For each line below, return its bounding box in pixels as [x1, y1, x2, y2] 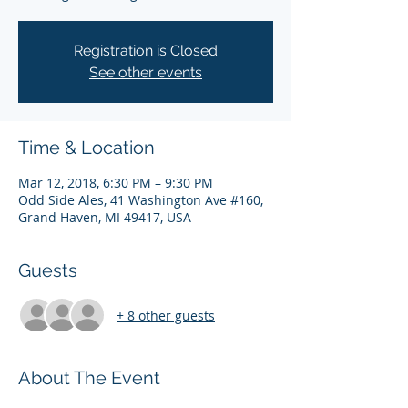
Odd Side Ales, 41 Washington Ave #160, [18, 191, 263, 209]
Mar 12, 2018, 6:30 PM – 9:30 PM [18, 174, 213, 191]
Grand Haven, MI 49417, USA [18, 209, 191, 226]
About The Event [18, 367, 160, 389]
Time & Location [18, 137, 155, 158]
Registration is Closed [74, 42, 218, 59]
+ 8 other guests [117, 306, 215, 324]
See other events [89, 64, 202, 81]
